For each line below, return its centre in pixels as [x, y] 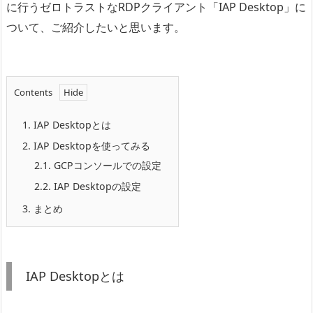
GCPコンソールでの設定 [106, 165]
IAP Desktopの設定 [96, 186]
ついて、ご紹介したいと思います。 [96, 27]
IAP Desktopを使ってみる [90, 145]
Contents [33, 92]
